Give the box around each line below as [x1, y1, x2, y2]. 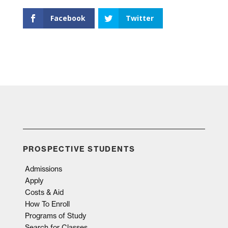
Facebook [50, 13, 85, 23]
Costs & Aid [24, 187, 64, 196]
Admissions [24, 164, 62, 173]
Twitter [125, 13, 154, 23]
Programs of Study [24, 211, 86, 220]
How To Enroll [24, 199, 70, 208]
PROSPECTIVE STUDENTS [22, 144, 135, 154]
